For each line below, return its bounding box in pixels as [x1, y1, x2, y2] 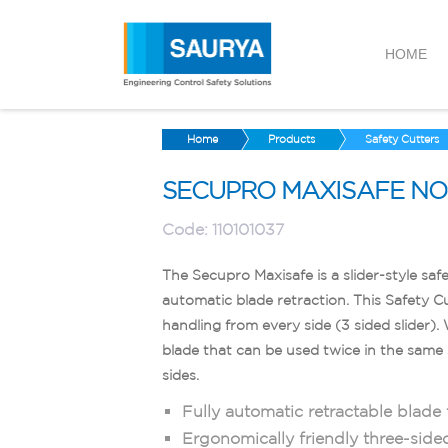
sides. [162, 366, 199, 383]
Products [268, 132, 315, 145]
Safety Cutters [365, 132, 439, 145]
